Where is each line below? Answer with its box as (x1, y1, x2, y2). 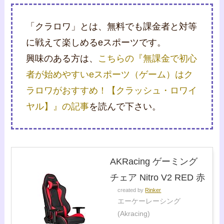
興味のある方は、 (26, 53, 98, 63)
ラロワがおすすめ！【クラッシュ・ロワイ (26, 85, 197, 95)
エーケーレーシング (117, 197, 181, 205)
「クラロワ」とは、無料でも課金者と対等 (26, 21, 197, 31)
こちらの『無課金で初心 (98, 53, 197, 63)
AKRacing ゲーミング (110, 156, 198, 167)
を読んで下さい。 (89, 101, 161, 111)
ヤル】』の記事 (26, 101, 89, 111)
